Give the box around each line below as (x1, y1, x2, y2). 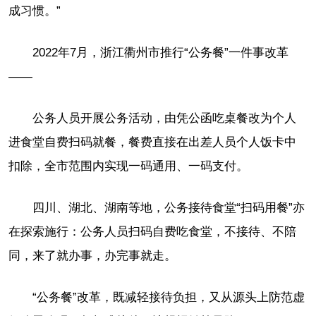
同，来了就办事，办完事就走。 (8, 248, 176, 262)
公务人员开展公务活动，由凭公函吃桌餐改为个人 (32, 111, 296, 125)
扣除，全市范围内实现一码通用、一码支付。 (8, 159, 248, 173)
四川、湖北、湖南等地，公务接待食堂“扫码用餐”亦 (32, 200, 305, 214)
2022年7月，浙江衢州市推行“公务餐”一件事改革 (32, 45, 288, 59)
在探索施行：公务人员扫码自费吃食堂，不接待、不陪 (8, 224, 296, 238)
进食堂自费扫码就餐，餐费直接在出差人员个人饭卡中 (8, 135, 296, 149)
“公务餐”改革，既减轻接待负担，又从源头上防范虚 (32, 290, 305, 304)
